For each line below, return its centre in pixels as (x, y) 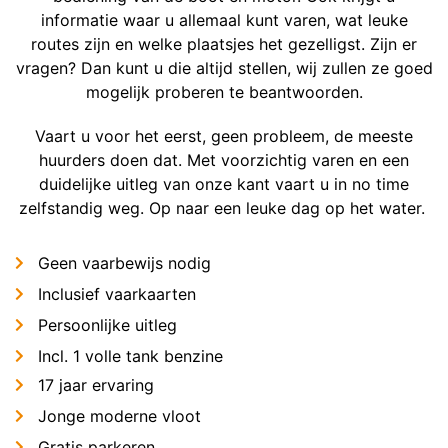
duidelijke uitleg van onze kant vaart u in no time (224, 184)
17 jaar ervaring (95, 385)
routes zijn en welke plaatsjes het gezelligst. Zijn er (224, 43)
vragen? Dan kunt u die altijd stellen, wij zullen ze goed (224, 67)
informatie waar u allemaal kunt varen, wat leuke (224, 19)
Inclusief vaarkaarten (116, 294)
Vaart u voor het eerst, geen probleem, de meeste (224, 136)
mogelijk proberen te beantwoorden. (224, 91)
